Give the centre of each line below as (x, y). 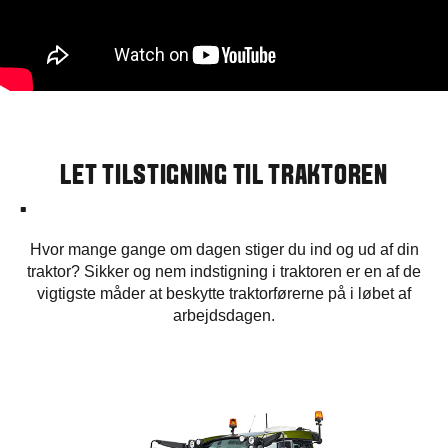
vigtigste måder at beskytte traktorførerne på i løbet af (224, 294)
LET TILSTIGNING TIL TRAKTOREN (224, 177)
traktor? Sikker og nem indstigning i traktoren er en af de (224, 272)
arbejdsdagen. (224, 316)
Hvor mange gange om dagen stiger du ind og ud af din (224, 250)
